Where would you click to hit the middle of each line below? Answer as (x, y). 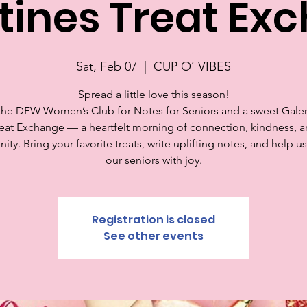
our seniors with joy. (153, 160)
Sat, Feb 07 (107, 67)
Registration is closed (153, 220)
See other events (153, 236)
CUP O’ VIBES (192, 67)
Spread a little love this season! (153, 95)
